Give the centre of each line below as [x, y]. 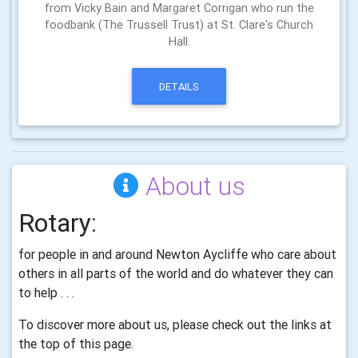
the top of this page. [76, 344]
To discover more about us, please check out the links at [175, 325]
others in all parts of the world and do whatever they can [176, 274]
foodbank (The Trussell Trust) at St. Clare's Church [179, 25]
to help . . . [46, 293]
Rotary [55, 223]
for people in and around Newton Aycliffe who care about [177, 255]
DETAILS [179, 86]
